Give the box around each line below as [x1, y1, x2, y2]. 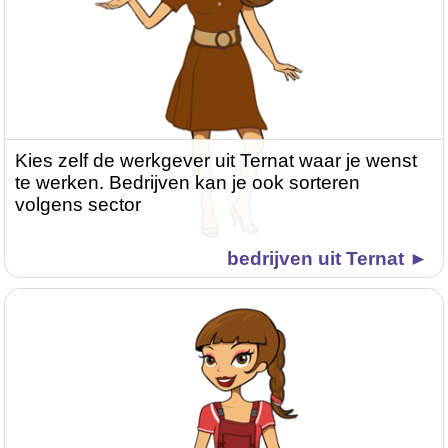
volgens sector [15, 194, 142, 216]
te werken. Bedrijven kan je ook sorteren [15, 172, 361, 194]
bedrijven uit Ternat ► [226, 248, 428, 270]
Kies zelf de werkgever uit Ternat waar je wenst [15, 150, 418, 172]
